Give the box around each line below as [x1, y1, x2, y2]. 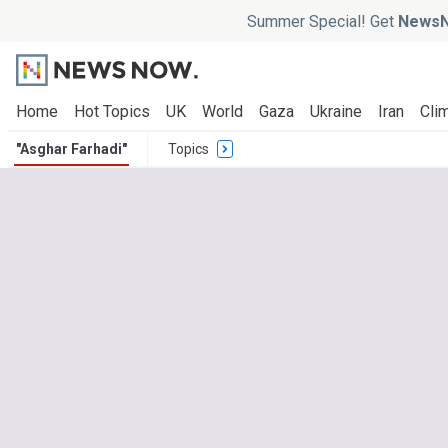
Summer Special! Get [246, 11, 398, 31]
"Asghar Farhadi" [16, 141, 127, 157]
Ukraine [310, 102, 362, 121]
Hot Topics [74, 102, 150, 121]
